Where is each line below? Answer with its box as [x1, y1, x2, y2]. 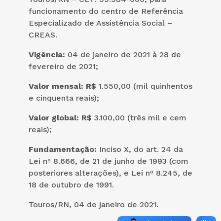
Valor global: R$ [29, 112, 94, 122]
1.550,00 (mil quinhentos [99, 81, 192, 91]
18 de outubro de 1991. [29, 180, 114, 189]
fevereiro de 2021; [29, 61, 98, 71]
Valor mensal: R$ [29, 81, 99, 91]
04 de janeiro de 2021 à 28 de [68, 49, 181, 59]
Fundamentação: [29, 144, 97, 154]
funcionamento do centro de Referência [29, 6, 183, 16]
